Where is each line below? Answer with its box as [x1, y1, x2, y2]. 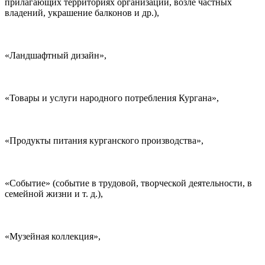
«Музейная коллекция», [5, 231, 101, 242]
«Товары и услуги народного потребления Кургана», [5, 93, 219, 104]
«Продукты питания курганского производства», [5, 135, 203, 146]
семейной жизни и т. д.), [5, 189, 103, 199]
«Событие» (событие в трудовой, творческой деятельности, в [5, 178, 252, 189]
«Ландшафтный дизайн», [5, 50, 106, 61]
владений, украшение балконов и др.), [5, 8, 159, 18]
